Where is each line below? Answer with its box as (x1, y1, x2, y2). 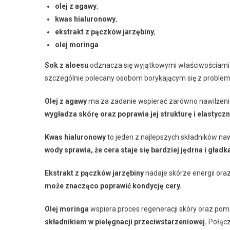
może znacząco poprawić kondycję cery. (45, 182, 182, 190)
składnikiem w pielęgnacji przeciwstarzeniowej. (45, 218, 207, 226)
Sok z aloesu (45, 61, 88, 69)
